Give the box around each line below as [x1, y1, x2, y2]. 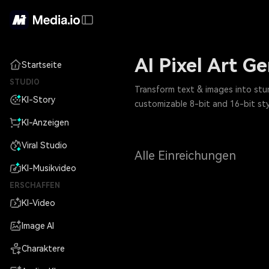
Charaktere [22, 244, 65, 253]
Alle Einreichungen [134, 148, 236, 163]
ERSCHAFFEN [10, 181, 60, 190]
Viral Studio [22, 141, 67, 150]
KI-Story [22, 95, 55, 104]
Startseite [22, 60, 62, 70]
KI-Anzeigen [22, 118, 69, 127]
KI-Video [22, 198, 55, 208]
